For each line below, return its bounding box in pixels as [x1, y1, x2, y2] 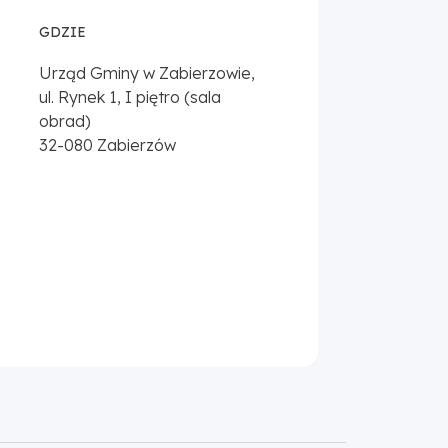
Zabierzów [97, 134, 177, 155]
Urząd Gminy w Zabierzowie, [39, 62, 256, 83]
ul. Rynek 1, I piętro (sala [39, 86, 222, 107]
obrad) [39, 110, 92, 131]
